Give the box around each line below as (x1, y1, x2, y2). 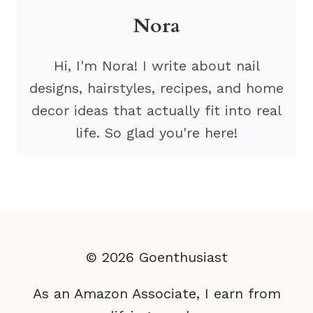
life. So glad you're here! (75, 124, 238, 141)
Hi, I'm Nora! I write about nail (53, 57, 260, 74)
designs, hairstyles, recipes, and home (29, 79, 284, 96)
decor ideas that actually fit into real (31, 101, 282, 119)
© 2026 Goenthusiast (85, 249, 228, 265)
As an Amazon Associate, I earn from (32, 285, 281, 302)
